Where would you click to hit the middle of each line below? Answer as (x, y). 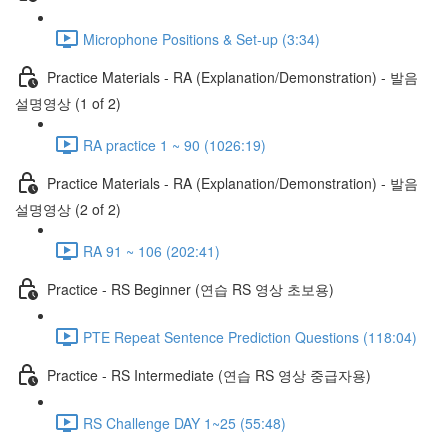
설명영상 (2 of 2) (68, 209)
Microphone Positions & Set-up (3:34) (201, 38)
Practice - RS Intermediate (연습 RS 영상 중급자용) (209, 374)
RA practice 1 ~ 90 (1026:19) (174, 144)
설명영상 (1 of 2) (68, 103)
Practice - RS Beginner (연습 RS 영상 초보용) (190, 288)
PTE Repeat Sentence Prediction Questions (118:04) (250, 336)
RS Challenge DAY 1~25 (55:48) (184, 422)
